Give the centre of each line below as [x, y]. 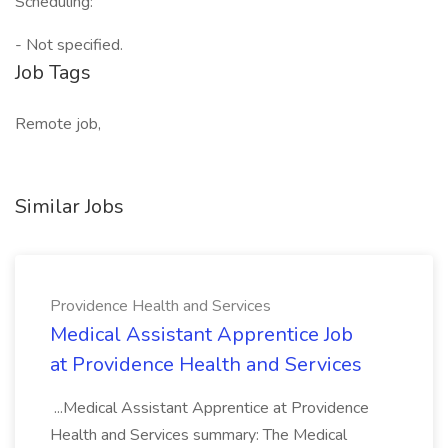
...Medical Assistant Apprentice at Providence [209, 408]
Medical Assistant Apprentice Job [201, 334]
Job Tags [53, 72]
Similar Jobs [69, 206]
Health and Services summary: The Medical [198, 435]
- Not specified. [69, 45]
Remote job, [58, 124]
